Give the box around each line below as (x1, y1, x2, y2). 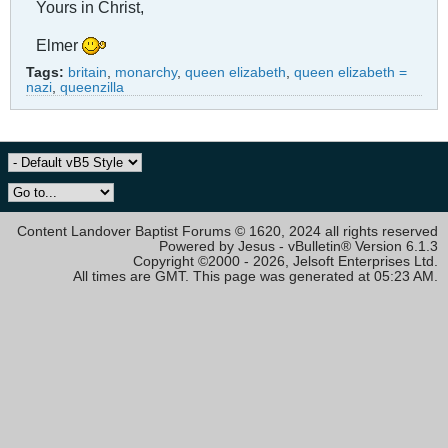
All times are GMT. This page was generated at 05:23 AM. (73, 268, 438, 284)
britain (68, 64, 107, 80)
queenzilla (60, 79, 124, 95)
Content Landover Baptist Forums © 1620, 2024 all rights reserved (17, 223, 438, 239)
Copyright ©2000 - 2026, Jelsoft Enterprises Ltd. (133, 253, 438, 269)
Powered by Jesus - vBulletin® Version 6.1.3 (159, 238, 438, 254)
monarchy (115, 64, 177, 80)
